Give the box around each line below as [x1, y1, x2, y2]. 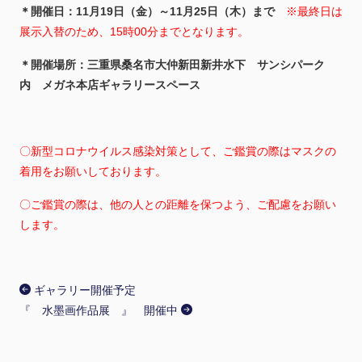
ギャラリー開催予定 [30, 283, 136, 297]
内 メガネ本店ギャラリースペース [19, 78, 200, 91]
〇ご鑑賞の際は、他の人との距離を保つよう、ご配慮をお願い [19, 197, 336, 211]
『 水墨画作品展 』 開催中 [19, 303, 181, 317]
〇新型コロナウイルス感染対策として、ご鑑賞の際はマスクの [19, 144, 336, 158]
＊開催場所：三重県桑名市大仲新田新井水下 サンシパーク [19, 57, 325, 71]
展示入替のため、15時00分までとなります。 [19, 24, 249, 38]
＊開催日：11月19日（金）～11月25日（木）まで [19, 4, 286, 18]
